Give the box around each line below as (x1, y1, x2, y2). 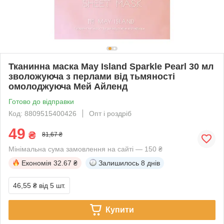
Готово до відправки (8, 97, 74, 105)
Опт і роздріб (89, 109, 131, 117)
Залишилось (98, 158, 139, 167)
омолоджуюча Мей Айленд (8, 81, 127, 91)
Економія (21, 158, 51, 167)
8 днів (141, 158, 160, 167)
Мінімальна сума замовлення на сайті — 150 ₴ (8, 144, 162, 153)
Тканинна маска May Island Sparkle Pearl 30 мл (8, 61, 213, 71)
